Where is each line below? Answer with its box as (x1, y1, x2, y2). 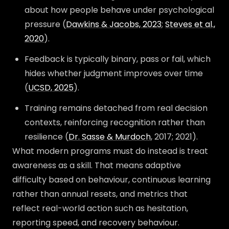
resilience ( (25, 131, 68, 143)
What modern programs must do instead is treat (12, 145, 208, 157)
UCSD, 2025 (28, 82, 74, 94)
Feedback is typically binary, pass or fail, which (25, 53, 211, 65)
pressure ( (25, 18, 66, 30)
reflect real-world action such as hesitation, (12, 202, 188, 214)
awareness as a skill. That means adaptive (12, 159, 181, 171)
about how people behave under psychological (25, 4, 214, 16)
